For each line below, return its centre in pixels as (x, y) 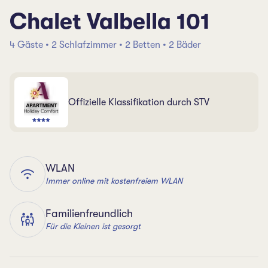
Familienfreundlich (89, 213)
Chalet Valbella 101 (110, 22)
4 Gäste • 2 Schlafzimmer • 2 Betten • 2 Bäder (105, 45)
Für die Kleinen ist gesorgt (93, 226)
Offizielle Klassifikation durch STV (139, 102)
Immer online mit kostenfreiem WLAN (114, 180)
